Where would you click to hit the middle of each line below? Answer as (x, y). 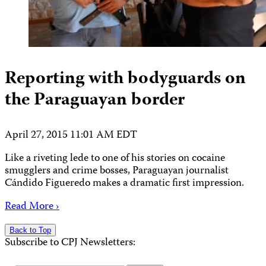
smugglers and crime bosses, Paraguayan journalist (117, 171)
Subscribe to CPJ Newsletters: (70, 243)
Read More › (32, 207)
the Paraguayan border (95, 100)
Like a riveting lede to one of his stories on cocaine (115, 159)
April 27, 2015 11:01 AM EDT (71, 135)
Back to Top (30, 230)
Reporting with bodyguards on (125, 79)
